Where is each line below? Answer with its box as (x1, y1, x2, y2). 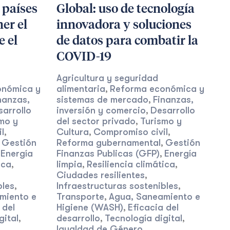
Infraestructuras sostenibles (56, 181, 178, 191)
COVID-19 (56, 51, 111, 63)
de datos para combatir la (56, 35, 198, 47)
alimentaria (56, 84, 105, 94)
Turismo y (140, 116, 182, 126)
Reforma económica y (109, 84, 204, 94)
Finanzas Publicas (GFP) (56, 148, 160, 159)
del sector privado (56, 116, 136, 126)
